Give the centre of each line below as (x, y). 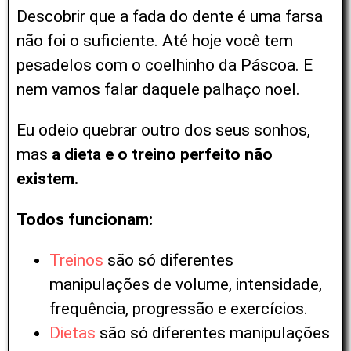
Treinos (78, 261)
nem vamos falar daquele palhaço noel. (158, 90)
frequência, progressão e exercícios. (179, 309)
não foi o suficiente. (89, 41)
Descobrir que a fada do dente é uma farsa (170, 17)
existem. (47, 179)
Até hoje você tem (228, 41)
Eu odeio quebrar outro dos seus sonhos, (163, 130)
